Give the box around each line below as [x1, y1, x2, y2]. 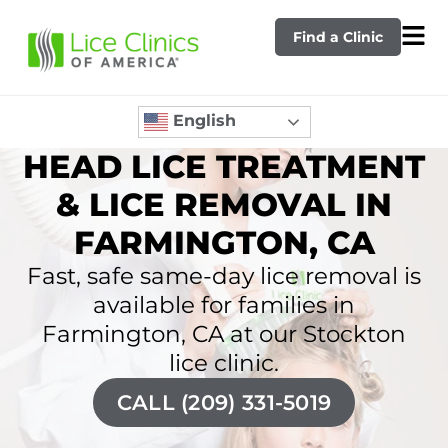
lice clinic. [169, 349, 279, 377]
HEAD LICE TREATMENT [23, 147, 425, 186]
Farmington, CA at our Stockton [42, 320, 406, 348]
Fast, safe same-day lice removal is [27, 262, 421, 290]
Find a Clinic [292, 27, 383, 46]
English [167, 111, 236, 131]
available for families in [93, 291, 355, 319]
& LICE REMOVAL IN [56, 185, 392, 224]
